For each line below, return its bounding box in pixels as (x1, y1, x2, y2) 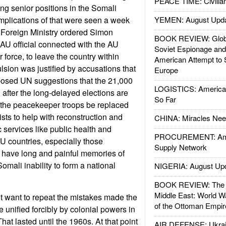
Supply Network (154, 142, 207, 152)
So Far (154, 94, 176, 104)
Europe (154, 65, 178, 75)
